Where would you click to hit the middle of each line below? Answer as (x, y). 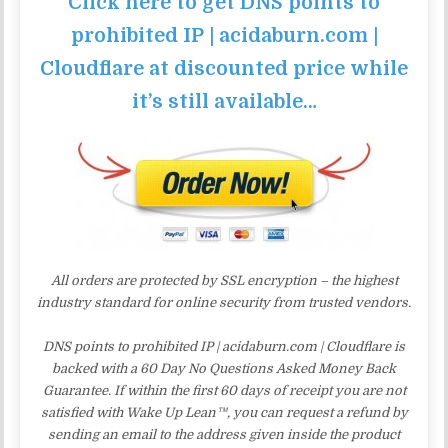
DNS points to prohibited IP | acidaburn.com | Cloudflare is (224, 346)
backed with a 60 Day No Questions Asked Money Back (224, 368)
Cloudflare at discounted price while (224, 68)
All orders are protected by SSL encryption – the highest (224, 280)
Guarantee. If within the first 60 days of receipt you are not (224, 390)
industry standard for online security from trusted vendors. (224, 302)
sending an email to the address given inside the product (224, 434)
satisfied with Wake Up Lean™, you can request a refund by (224, 412)
